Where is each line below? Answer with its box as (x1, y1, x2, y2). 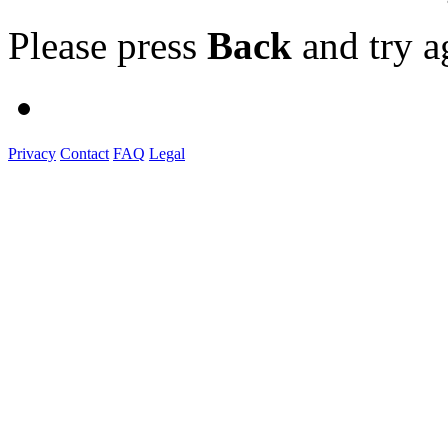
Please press (8, 24, 207, 67)
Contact (60, 145, 109, 162)
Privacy (8, 145, 56, 162)
